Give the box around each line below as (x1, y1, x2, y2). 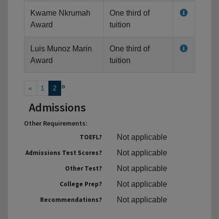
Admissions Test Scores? (25, 149, 102, 157)
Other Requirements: (24, 119, 88, 128)
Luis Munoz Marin (30, 44, 92, 53)
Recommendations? (40, 196, 102, 204)
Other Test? (65, 164, 102, 173)
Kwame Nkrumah (30, 9, 90, 18)
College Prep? (60, 180, 102, 189)
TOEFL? (80, 133, 102, 142)
